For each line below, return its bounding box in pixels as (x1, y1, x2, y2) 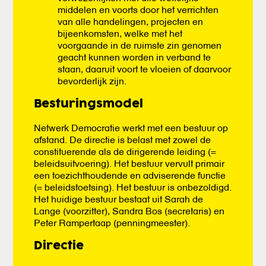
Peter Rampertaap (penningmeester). (34, 216, 191, 229)
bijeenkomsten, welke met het (58, 27, 183, 39)
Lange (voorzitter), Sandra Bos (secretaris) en (34, 204, 225, 217)
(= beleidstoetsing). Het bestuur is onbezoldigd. (34, 180, 232, 193)
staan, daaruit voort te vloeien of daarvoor (58, 62, 232, 75)
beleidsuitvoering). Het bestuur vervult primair (34, 157, 225, 169)
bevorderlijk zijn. (58, 74, 127, 87)
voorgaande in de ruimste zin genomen (58, 39, 222, 51)
